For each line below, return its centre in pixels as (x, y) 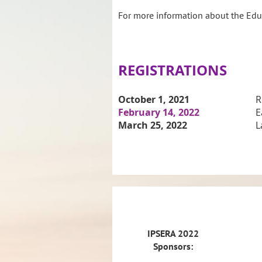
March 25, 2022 (153, 125)
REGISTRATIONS (173, 70)
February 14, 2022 (159, 112)
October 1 (141, 99)
